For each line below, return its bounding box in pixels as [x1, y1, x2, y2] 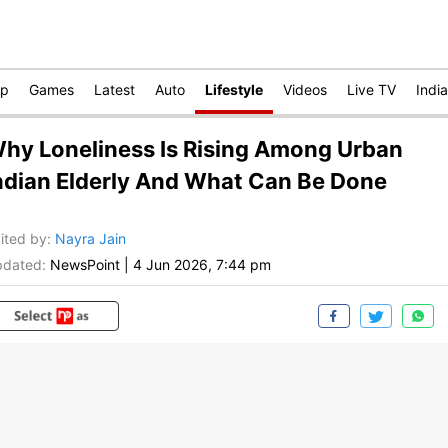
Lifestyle [205, 81, 263, 98]
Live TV [347, 81, 396, 98]
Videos [283, 81, 327, 98]
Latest [94, 81, 135, 98]
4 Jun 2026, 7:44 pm [133, 256, 271, 274]
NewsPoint [50, 256, 120, 274]
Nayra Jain [55, 230, 126, 248]
